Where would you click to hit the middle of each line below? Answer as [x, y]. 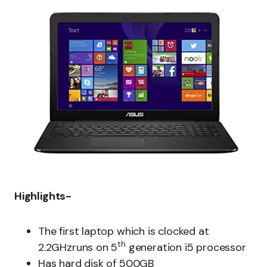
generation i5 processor [186, 247]
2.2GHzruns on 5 [78, 247]
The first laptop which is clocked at [124, 231]
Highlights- [43, 196]
